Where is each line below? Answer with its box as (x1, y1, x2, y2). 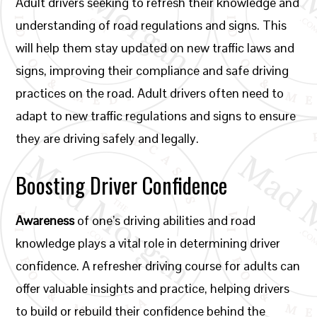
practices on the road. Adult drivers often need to (16, 85, 284, 101)
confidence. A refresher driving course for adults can (16, 258, 301, 274)
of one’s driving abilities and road (74, 212, 256, 229)
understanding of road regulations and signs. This (16, 17, 287, 33)
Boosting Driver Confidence (16, 169, 228, 201)
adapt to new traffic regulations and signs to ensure (16, 108, 296, 124)
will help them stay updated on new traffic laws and (16, 40, 295, 56)
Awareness (16, 212, 75, 229)
